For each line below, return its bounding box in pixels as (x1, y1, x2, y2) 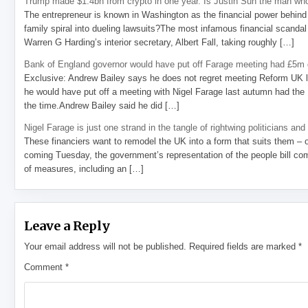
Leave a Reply (24, 218, 111, 234)
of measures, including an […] (24, 164, 144, 174)
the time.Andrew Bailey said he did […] (24, 100, 180, 111)
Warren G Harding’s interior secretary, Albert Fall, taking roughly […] (24, 37, 295, 47)
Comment (24, 262, 66, 272)
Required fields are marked (189, 241, 299, 252)
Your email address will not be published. (24, 241, 187, 252)
